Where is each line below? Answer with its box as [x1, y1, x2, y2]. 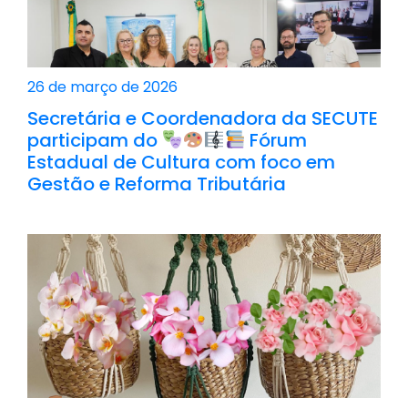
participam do [27, 127, 162, 153]
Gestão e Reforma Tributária [27, 170, 286, 197]
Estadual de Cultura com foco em [27, 148, 335, 175]
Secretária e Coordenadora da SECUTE [27, 105, 378, 131]
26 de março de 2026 [27, 76, 178, 97]
